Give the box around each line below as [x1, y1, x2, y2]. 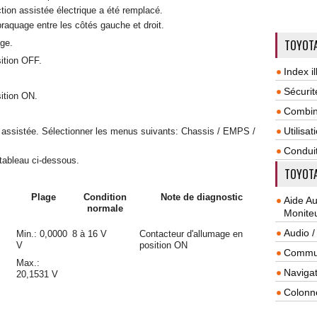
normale [87, 203, 123, 214]
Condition [83, 192, 127, 202]
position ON [139, 240, 188, 250]
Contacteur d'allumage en [139, 229, 243, 239]
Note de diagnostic [160, 192, 243, 202]
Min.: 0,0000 [16, 229, 67, 239]
